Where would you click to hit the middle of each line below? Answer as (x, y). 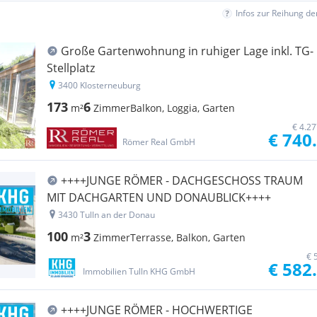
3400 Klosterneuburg (99, 85)
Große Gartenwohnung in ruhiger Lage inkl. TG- (187, 51)
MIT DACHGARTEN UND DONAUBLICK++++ (159, 197)
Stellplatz (71, 68)
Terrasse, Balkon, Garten (188, 237)
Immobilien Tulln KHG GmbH (139, 271)
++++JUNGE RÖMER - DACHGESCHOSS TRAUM (182, 180)
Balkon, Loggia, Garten (183, 108)
